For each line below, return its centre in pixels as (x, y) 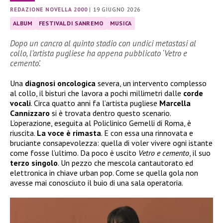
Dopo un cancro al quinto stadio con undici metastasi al (103, 44)
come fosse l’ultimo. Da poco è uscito (74, 153)
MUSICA (121, 23)
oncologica (76, 83)
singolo (45, 163)
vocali (20, 103)
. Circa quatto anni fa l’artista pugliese (95, 103)
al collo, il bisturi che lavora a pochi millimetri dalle (97, 93)
